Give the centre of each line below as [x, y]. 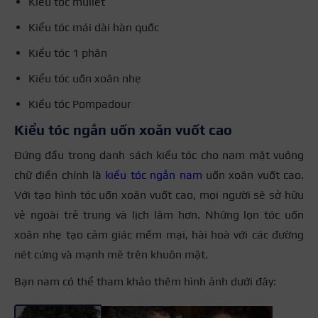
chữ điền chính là [60, 175]
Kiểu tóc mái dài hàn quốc [94, 27]
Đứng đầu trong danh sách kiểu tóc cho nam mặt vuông [159, 155]
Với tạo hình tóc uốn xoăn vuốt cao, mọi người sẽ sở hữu [159, 194]
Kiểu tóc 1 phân [68, 53]
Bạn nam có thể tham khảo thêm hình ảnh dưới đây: [145, 281]
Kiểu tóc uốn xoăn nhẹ [85, 78]
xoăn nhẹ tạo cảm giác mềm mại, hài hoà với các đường [159, 234]
